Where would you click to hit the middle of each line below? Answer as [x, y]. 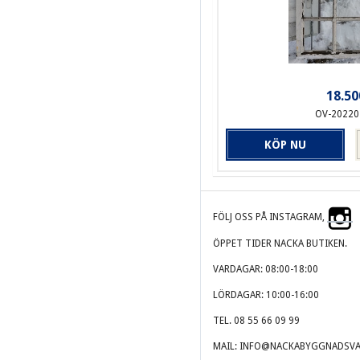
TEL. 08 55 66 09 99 [256, 320]
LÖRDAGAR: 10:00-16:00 [266, 295]
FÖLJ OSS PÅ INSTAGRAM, [270, 217]
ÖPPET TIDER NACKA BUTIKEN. [280, 243]
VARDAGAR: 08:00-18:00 [266, 269]
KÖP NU [286, 144]
